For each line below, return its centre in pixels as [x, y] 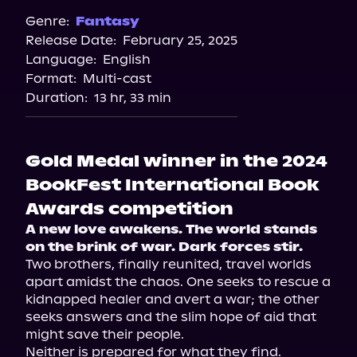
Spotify [178, 42]
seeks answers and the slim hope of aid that [171, 317]
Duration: [57, 98]
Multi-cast [117, 78]
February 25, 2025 [180, 40]
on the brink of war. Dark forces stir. [164, 247]
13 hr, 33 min [133, 98]
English [127, 59]
